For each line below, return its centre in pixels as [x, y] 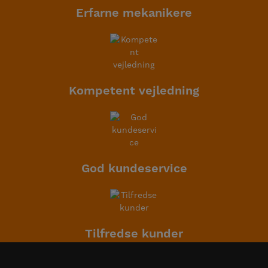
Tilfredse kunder [134, 234]
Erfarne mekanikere [134, 14]
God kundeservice [134, 169]
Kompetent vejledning [134, 92]
